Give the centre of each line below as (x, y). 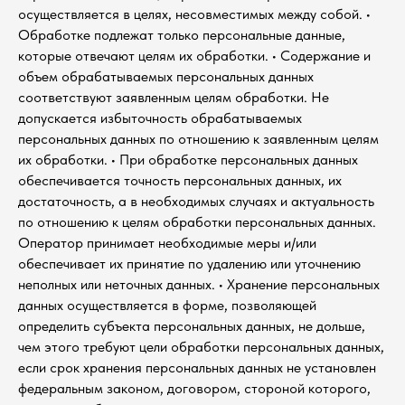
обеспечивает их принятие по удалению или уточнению (189, 264)
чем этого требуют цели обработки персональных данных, (201, 347)
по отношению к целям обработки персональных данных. (197, 222)
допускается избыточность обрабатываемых (160, 118)
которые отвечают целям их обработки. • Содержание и (194, 56)
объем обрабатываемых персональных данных (166, 76)
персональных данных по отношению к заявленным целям (198, 139)
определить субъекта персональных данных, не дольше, (192, 326)
